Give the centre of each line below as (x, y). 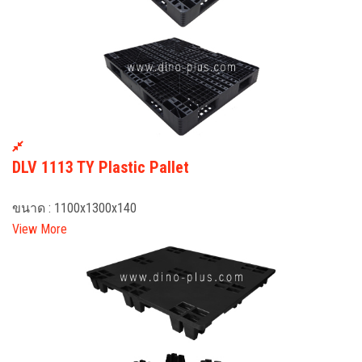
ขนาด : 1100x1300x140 (74, 208)
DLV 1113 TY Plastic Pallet (101, 167)
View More (40, 229)
